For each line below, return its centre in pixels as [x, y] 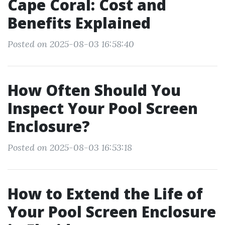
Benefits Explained [79, 23]
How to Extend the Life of [105, 194]
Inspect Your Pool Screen [103, 108]
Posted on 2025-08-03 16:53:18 [70, 147]
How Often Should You [94, 90]
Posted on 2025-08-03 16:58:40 [71, 44]
